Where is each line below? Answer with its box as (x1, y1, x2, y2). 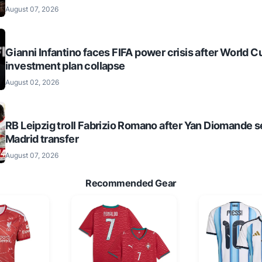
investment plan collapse (5, 59, 125, 72)
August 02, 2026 (5, 77, 59, 87)
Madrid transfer (5, 132, 79, 145)
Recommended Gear (85, 177, 177, 189)
